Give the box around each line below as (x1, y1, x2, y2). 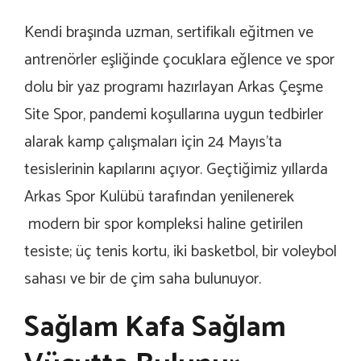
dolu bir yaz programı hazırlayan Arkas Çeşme (24, 74, 323, 101)
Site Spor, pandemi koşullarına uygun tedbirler (24, 102, 323, 128)
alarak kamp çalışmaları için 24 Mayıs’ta (24, 129, 282, 156)
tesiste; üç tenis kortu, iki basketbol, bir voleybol (24, 239, 337, 265)
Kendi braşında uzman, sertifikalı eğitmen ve (24, 19, 313, 46)
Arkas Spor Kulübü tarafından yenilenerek (24, 184, 294, 210)
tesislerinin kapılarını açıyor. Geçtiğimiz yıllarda (24, 156, 328, 183)
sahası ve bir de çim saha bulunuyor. (24, 266, 261, 293)
